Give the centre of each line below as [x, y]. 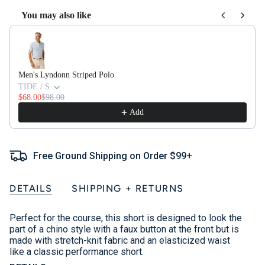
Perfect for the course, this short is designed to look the [126, 218]
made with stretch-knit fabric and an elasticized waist [120, 241]
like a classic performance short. [77, 252]
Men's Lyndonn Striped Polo [66, 75]
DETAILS [31, 189]
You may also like [56, 15]
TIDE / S [34, 87]
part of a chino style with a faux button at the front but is [124, 230]
